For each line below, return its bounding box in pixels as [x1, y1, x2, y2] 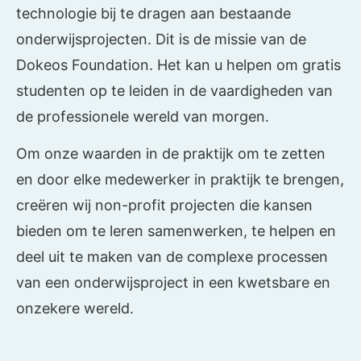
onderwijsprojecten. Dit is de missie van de [16, 30, 306, 48]
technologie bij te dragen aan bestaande [16, 4, 291, 22]
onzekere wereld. [16, 300, 134, 317]
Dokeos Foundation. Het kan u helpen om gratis [16, 56, 341, 73]
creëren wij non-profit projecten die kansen [16, 197, 313, 214]
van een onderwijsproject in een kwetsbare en [16, 274, 330, 292]
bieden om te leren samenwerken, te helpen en [16, 222, 336, 240]
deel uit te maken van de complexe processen [16, 248, 328, 266]
